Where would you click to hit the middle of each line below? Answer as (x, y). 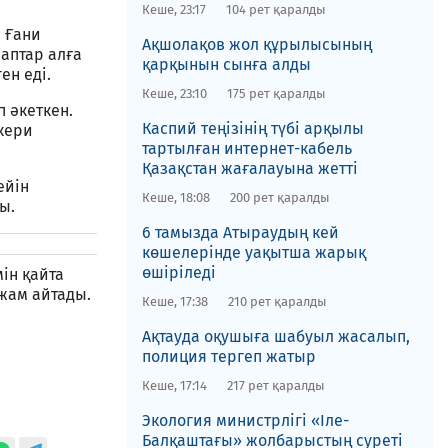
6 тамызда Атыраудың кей (240, 232)
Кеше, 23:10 (174, 93)
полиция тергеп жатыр (228, 356)
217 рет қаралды (275, 385)
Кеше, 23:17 (173, 9)
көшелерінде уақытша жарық (253, 252)
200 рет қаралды (279, 197)
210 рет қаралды (277, 301)
